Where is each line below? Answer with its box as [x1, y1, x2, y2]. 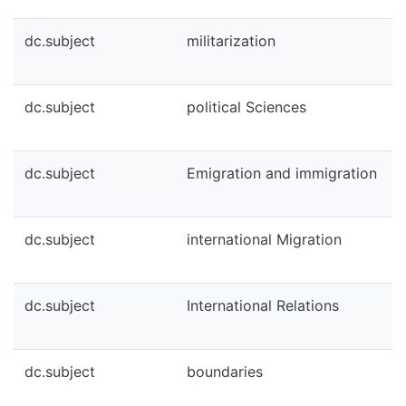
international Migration [187, 230, 342, 248]
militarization [187, 32, 275, 50]
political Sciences [187, 98, 306, 116]
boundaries [187, 362, 263, 381]
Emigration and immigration [187, 164, 377, 182]
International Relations [187, 296, 339, 314]
